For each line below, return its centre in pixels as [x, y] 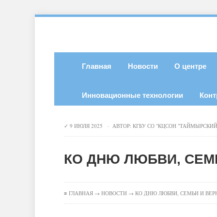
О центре [190, 66]
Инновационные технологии [132, 95]
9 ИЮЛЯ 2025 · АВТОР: [101, 126]
